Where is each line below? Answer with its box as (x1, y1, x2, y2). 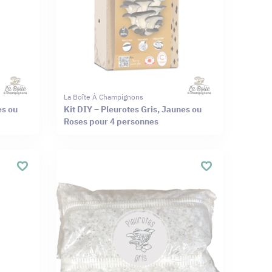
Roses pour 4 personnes (63, 115, 158, 127)
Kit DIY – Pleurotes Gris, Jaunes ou (63, 103, 202, 115)
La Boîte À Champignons (63, 92, 143, 101)
